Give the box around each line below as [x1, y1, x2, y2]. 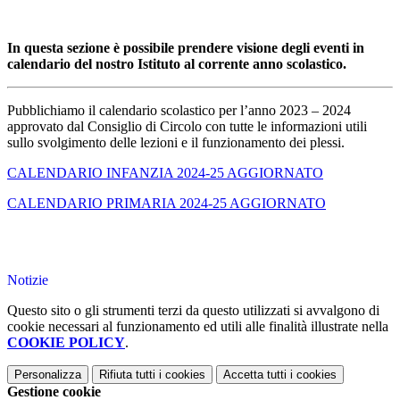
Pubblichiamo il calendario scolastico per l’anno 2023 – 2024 [7, 103, 351, 119]
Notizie [7, 272, 48, 288]
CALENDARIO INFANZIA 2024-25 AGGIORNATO [7, 165, 323, 181]
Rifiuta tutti [99, 368, 155, 382]
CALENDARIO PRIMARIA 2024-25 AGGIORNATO [7, 196, 326, 212]
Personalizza [14, 368, 81, 382]
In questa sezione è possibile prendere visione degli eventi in [7, 40, 364, 56]
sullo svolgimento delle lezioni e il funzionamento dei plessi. [7, 135, 345, 151]
